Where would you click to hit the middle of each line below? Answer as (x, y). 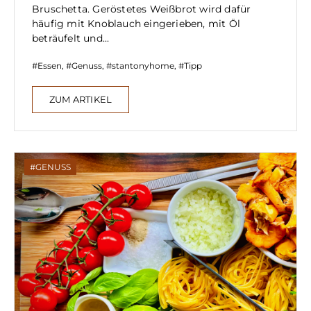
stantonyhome (143, 65)
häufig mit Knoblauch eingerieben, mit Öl (136, 23)
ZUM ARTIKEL (81, 99)
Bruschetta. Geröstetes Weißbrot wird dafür (142, 9)
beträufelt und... (71, 38)
